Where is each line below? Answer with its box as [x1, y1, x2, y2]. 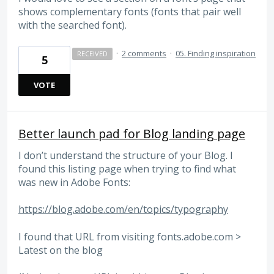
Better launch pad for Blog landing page [18, 125, 245, 142]
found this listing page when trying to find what [18, 161, 236, 176]
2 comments [122, 47, 166, 59]
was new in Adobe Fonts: [18, 175, 130, 189]
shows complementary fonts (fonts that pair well [18, 5, 241, 19]
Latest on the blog [18, 243, 103, 257]
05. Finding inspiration [176, 47, 256, 59]
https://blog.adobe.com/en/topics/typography [18, 202, 228, 217]
